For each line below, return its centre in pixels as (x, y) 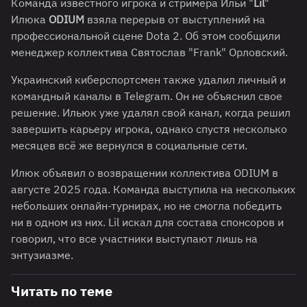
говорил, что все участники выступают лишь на (134, 239)
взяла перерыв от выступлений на (176, 20)
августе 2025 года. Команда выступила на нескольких (153, 189)
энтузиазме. (42, 255)
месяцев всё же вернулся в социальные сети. (129, 146)
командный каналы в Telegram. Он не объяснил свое (147, 96)
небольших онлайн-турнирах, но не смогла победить (146, 206)
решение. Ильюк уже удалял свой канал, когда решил (151, 113)
